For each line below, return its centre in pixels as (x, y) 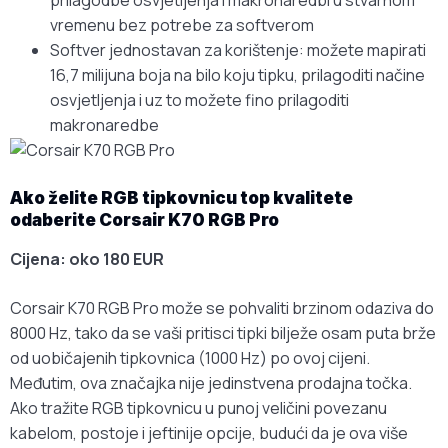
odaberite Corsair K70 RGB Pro (144, 220)
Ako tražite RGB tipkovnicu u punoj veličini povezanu (198, 408)
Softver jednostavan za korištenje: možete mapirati (238, 50)
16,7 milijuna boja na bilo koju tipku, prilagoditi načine (237, 75)
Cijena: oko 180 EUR (87, 259)
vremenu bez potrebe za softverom (182, 25)
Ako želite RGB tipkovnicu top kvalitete (181, 198)
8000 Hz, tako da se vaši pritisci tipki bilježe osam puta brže (223, 333)
